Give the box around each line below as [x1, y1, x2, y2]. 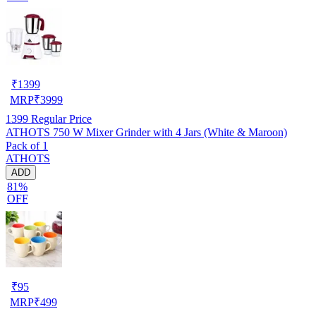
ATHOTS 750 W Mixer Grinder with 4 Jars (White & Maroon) [6, 126, 287, 138]
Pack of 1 [6, 139, 48, 152]
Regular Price [28, 112, 92, 125]
